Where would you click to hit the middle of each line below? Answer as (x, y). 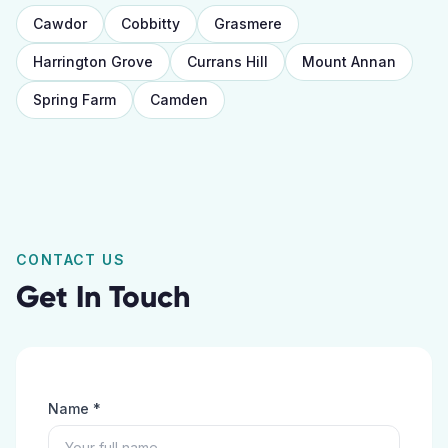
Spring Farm (74, 99)
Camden (179, 99)
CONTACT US (70, 259)
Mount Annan (349, 61)
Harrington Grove (93, 61)
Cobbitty (150, 23)
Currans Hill (227, 61)
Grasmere (248, 23)
